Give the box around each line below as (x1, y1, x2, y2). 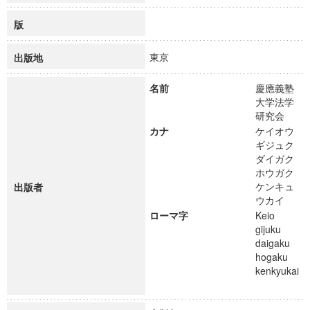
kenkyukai (255, 264, 299, 277)
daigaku (255, 236, 290, 250)
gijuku (255, 222, 281, 236)
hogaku (255, 250, 288, 264)
